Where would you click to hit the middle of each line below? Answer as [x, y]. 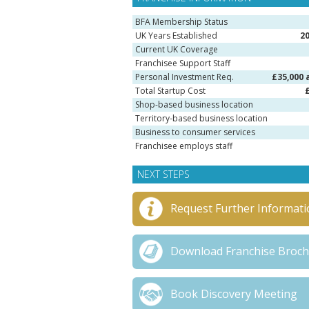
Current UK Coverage [177, 49]
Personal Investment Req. [185, 77]
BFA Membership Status [181, 22]
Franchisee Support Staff [183, 63]
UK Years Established [176, 36]
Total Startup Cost [170, 91]
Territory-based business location [201, 118]
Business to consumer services [195, 132]
